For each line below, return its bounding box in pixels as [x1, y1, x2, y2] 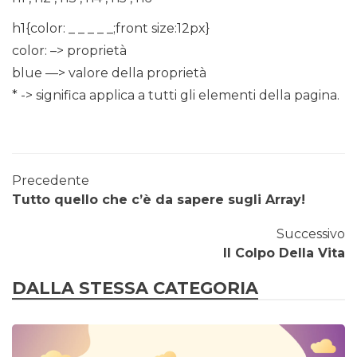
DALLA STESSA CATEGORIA [12, 277, 258, 298]
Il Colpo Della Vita [223, 245, 345, 261]
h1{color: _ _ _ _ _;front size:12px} [12, 20, 210, 36]
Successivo [277, 226, 345, 241]
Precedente [12, 172, 89, 188]
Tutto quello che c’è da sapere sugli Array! [12, 191, 305, 207]
